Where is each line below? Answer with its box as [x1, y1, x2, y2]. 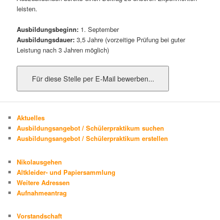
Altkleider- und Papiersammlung [17, 167, 116, 177]
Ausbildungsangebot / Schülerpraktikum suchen [17, 123, 165, 133]
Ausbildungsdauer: [17, 35, 75, 45]
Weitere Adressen [17, 177, 70, 187]
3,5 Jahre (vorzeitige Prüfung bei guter [75, 35, 186, 45]
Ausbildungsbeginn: [17, 25, 79, 34]
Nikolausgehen [17, 157, 62, 166]
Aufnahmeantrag [17, 188, 67, 197]
